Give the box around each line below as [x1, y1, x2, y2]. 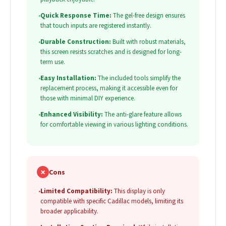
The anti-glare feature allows [103, 110, 182, 119]
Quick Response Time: [40, 11, 111, 20]
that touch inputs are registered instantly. [40, 21, 151, 30]
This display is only [112, 187, 165, 196]
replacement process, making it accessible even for [40, 84, 178, 93]
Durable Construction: [40, 37, 111, 46]
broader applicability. [40, 207, 98, 216]
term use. [40, 58, 65, 67]
